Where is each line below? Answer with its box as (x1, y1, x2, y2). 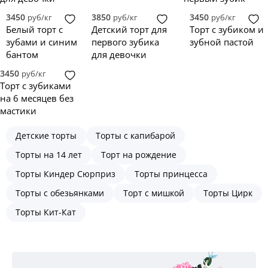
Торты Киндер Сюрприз (16, 168, 115, 179)
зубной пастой (189, 36, 254, 48)
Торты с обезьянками (16, 187, 104, 199)
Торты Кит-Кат (16, 206, 76, 218)
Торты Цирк (203, 187, 252, 199)
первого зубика (92, 36, 160, 48)
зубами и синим (6, 36, 77, 48)
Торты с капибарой (96, 130, 175, 141)
